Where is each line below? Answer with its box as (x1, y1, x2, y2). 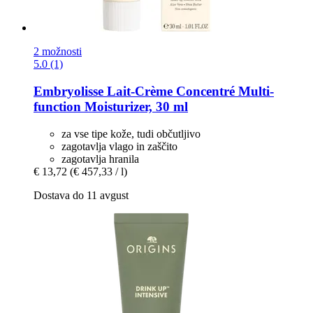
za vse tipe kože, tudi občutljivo (61, 127, 201, 140)
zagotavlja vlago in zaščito (61, 140, 177, 152)
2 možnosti (34, 45, 82, 58)
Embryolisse (34, 83, 103, 99)
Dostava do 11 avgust (34, 189, 129, 201)
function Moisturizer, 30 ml (34, 99, 188, 114)
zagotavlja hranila (61, 152, 139, 165)
